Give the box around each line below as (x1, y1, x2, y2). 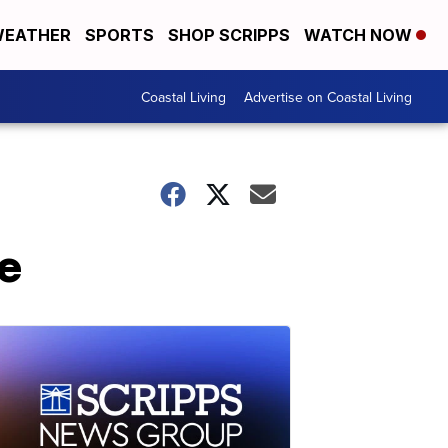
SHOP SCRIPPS (168, 25, 290, 45)
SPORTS (85, 25, 154, 45)
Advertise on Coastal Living (244, 86, 412, 107)
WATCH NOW (304, 25, 416, 45)
